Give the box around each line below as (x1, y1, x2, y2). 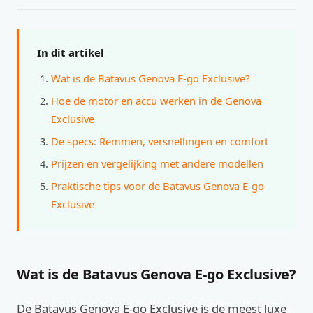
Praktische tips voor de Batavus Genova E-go (51, 179, 264, 193)
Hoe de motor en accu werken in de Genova (51, 94, 261, 108)
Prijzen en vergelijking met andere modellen (51, 156, 263, 170)
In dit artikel (37, 45, 104, 59)
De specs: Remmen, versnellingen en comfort (51, 134, 268, 148)
